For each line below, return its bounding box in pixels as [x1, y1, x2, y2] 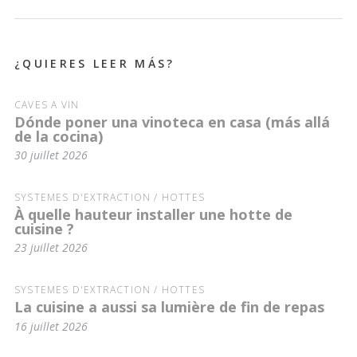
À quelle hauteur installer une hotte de [14, 204, 292, 224]
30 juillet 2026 [14, 147, 88, 163]
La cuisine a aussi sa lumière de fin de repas [14, 296, 324, 316]
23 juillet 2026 [14, 240, 88, 256]
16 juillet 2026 [14, 318, 88, 334]
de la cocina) [14, 126, 103, 146]
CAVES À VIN [14, 97, 80, 112]
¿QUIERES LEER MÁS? [14, 56, 175, 72]
